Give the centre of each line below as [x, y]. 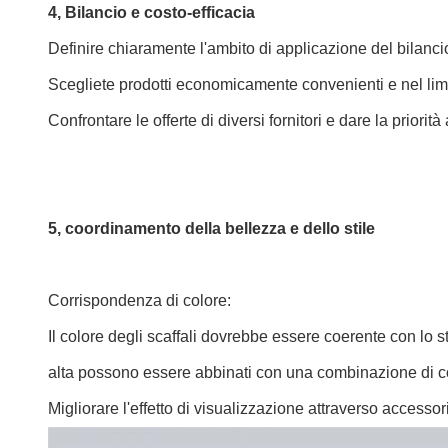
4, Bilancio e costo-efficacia [151, 12]
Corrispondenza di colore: [139, 300]
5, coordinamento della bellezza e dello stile [211, 228]
